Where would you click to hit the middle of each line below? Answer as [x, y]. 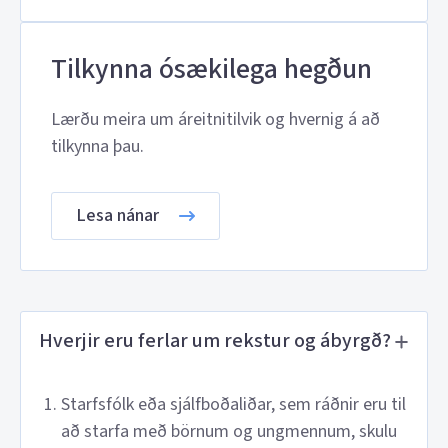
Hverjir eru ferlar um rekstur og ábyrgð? [215, 341]
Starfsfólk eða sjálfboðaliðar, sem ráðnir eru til [233, 404]
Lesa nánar [117, 215]
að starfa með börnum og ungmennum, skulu [229, 431]
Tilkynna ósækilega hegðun [211, 69]
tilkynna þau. [97, 146]
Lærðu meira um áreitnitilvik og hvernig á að [215, 119]
